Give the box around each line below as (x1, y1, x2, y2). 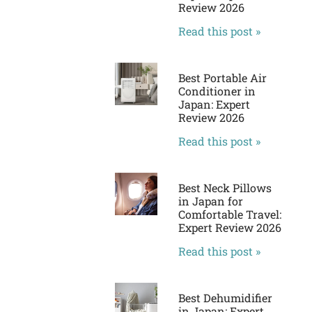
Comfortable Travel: (178, 207, 281, 222)
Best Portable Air (178, 70, 267, 86)
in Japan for (178, 194, 243, 209)
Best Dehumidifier (178, 290, 272, 306)
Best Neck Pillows (178, 180, 272, 196)
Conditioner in (178, 84, 256, 99)
